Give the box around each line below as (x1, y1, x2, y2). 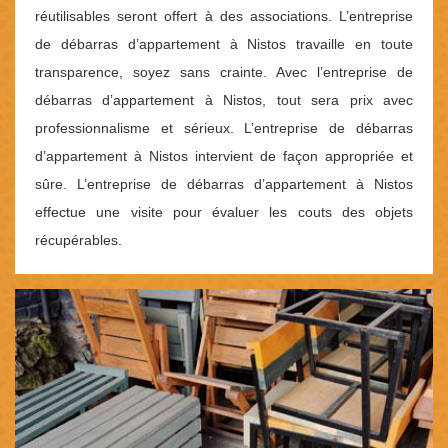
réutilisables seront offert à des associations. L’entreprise (35, 7, 413, 24)
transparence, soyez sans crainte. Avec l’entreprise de (35, 63, 413, 80)
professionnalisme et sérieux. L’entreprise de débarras (35, 119, 413, 136)
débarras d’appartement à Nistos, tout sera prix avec (35, 91, 413, 108)
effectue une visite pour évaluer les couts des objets (35, 203, 413, 220)
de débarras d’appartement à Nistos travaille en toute (35, 35, 413, 52)
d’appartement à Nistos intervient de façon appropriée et (35, 147, 413, 164)
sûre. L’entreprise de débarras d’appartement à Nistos (35, 175, 413, 192)
